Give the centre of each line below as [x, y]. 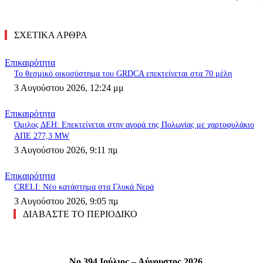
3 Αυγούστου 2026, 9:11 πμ [66, 150]
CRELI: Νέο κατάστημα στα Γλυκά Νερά [84, 187]
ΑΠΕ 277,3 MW [42, 136]
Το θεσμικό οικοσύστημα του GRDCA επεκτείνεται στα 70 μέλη [123, 74]
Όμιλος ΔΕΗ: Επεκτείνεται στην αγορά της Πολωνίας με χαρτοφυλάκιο [134, 125]
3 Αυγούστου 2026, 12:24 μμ [69, 88]
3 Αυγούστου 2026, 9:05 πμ [66, 201]
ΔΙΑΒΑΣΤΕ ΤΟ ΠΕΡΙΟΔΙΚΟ [80, 214]
